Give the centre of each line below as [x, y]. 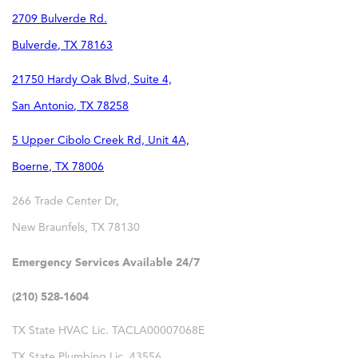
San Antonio [43, 107]
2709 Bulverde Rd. [60, 20]
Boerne [30, 167]
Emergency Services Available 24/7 [106, 263]
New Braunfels [48, 228]
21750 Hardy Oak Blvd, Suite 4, [92, 80]
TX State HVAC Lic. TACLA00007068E [108, 331]
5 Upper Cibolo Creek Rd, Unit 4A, [101, 141]
